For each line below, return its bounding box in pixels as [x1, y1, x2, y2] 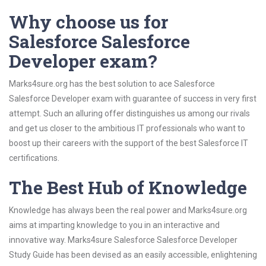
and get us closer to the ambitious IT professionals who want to [9, 123, 245, 133]
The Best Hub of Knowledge [9, 176, 247, 199]
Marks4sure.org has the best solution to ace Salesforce [9, 79, 215, 88]
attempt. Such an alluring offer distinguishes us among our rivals [9, 109, 250, 118]
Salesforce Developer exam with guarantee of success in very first [9, 94, 256, 103]
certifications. [9, 153, 59, 163]
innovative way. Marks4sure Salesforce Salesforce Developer [9, 235, 237, 245]
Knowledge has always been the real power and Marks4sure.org [9, 205, 247, 215]
